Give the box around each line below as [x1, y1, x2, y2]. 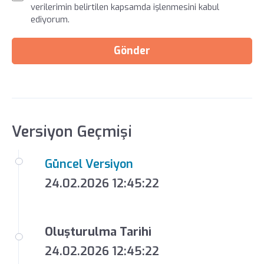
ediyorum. [31, 14, 70, 26]
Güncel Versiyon [44, 156, 133, 173]
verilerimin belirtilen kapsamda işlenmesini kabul [31, 1, 220, 14]
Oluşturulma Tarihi [44, 224, 151, 240]
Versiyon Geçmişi [11, 121, 132, 141]
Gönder [114, 44, 150, 58]
